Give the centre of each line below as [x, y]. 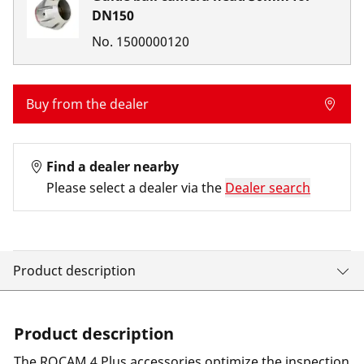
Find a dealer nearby [113, 167]
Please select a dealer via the [134, 188]
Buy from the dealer [87, 104]
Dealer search [268, 188]
